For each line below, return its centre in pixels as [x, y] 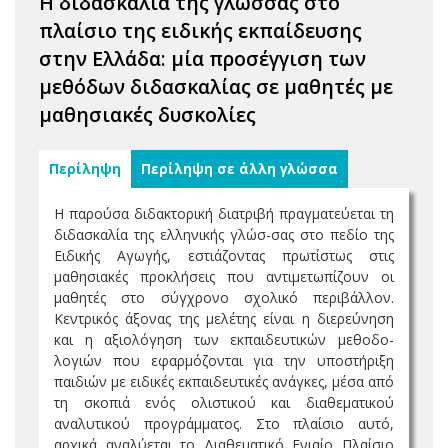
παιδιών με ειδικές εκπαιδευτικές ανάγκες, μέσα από [224, 381]
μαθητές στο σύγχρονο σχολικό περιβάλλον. [224, 297]
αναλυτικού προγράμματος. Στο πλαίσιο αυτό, [224, 423]
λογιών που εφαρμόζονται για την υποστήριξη [224, 360]
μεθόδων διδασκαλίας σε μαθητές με [216, 86]
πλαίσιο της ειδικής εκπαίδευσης [200, 30]
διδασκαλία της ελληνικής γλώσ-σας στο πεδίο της [224, 234]
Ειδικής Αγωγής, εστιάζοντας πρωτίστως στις [224, 255]
